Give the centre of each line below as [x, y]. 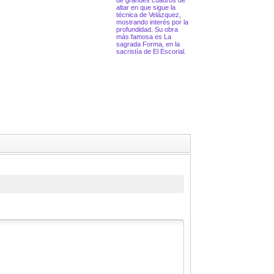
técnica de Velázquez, [149, 15]
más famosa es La [144, 37]
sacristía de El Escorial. [151, 52]
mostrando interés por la [152, 22]
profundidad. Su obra [147, 30]
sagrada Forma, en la [148, 44]
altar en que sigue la [146, 8]
